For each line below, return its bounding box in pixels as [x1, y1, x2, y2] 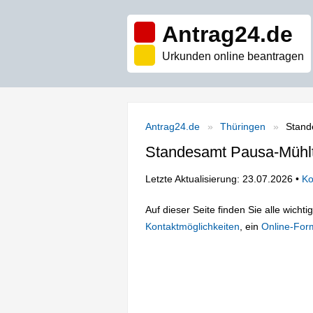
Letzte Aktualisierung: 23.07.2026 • [145, 173, 302, 184]
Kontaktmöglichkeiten [145, 220, 240, 232]
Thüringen [220, 121, 265, 132]
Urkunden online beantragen [162, 50, 304, 62]
